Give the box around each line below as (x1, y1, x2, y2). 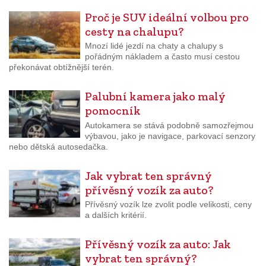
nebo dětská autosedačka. (9, 141, 108, 151)
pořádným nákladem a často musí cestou (85, 52, 240, 62)
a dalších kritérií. (85, 210, 147, 220)
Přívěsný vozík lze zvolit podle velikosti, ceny (85, 199, 252, 210)
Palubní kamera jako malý (85, 89, 226, 104)
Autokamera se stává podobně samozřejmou (85, 120, 254, 130)
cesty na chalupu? (85, 24, 183, 39)
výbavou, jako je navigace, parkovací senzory (85, 131, 255, 141)
